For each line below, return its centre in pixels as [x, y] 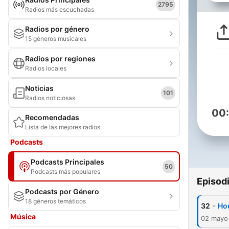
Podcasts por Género [62, 191]
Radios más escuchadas [60, 9]
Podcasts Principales [67, 162]
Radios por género [57, 29]
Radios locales [46, 68]
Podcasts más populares [65, 171]
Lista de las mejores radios [63, 127]
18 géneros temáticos [55, 201]
